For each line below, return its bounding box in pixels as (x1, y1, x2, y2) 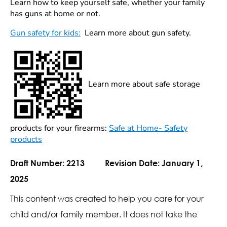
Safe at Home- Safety (109, 123, 187, 134)
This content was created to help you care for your (10, 193, 204, 204)
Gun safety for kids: (10, 27, 81, 39)
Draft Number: (10, 158, 66, 168)
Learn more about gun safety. (81, 27, 191, 39)
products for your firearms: (10, 123, 109, 134)
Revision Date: (105, 158, 162, 168)
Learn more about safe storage (86, 79, 200, 90)
